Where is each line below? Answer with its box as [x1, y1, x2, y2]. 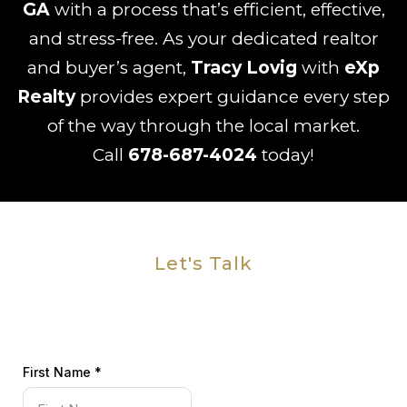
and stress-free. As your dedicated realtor [28, 28, 379, 49]
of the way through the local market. [47, 115, 360, 136]
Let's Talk [154, 253, 253, 274]
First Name [23, 364, 94, 380]
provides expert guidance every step [75, 86, 390, 107]
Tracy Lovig [191, 57, 297, 78]
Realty [17, 86, 75, 107]
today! [262, 144, 314, 165]
